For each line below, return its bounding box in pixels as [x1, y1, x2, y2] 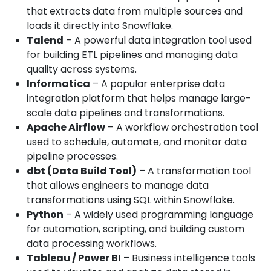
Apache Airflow [27, 120, 105, 135]
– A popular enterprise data [90, 77, 225, 91]
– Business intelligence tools [121, 251, 255, 266]
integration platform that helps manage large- [27, 91, 251, 106]
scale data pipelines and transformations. [27, 106, 224, 120]
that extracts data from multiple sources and [27, 4, 243, 19]
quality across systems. [27, 62, 137, 77]
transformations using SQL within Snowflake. [27, 193, 235, 207]
